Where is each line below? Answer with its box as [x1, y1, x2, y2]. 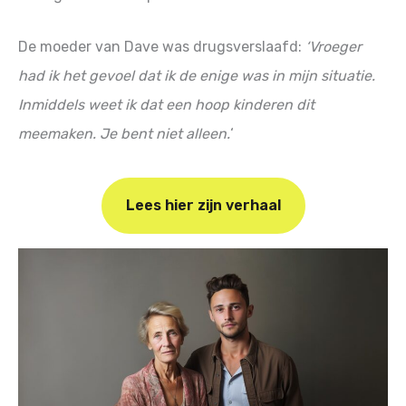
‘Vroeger [302, 38, 362, 56]
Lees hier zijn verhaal [125, 197, 281, 215]
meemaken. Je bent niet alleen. [18, 125, 230, 143]
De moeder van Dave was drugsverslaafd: [18, 38, 302, 56]
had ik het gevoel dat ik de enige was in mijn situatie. [18, 67, 375, 85]
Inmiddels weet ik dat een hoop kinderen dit [18, 96, 314, 114]
